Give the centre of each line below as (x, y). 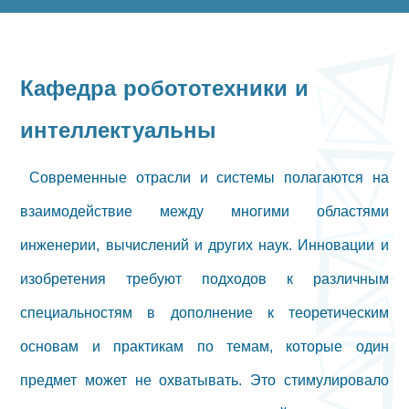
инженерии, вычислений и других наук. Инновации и (204, 245)
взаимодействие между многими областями (204, 211)
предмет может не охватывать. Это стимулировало (204, 380)
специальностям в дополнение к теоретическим (204, 312)
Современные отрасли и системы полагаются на (204, 177)
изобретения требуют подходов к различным (204, 278)
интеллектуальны (119, 130)
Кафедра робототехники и (165, 88)
